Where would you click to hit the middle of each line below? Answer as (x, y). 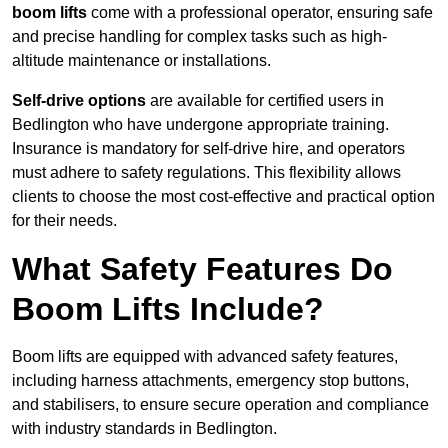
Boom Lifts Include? (168, 309)
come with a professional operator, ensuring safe (260, 13)
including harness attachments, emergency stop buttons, (210, 381)
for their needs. (64, 221)
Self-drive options (79, 101)
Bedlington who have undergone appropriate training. (200, 125)
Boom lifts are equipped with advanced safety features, (205, 357)
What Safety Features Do (202, 269)
